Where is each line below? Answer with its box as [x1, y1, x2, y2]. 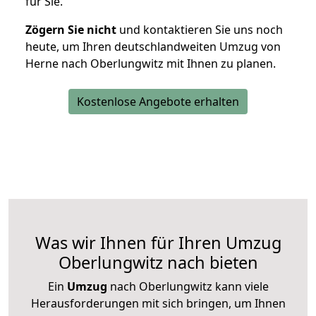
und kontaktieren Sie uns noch [116, 22, 283, 38]
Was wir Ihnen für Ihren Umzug [35, 231, 281, 255]
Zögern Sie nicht [25, 22, 116, 38]
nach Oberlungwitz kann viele [107, 279, 269, 295]
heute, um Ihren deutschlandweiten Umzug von [25, 39, 281, 55]
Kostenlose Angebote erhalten [77, 94, 239, 110]
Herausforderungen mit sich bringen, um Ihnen [30, 296, 286, 312]
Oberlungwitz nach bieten [58, 251, 258, 274]
